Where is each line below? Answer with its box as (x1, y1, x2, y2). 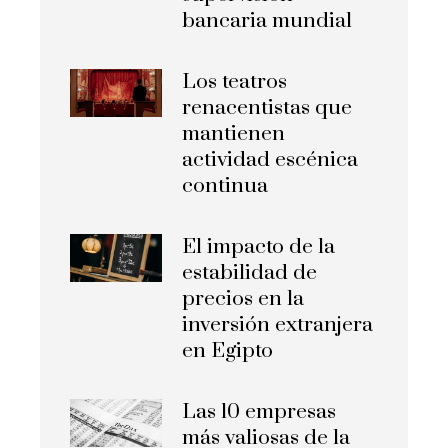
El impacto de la (182, 234, 336, 261)
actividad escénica (182, 147, 359, 174)
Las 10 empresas (182, 399, 337, 426)
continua (182, 173, 269, 200)
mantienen (182, 121, 286, 148)
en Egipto (182, 338, 274, 365)
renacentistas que (182, 95, 353, 122)
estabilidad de (182, 260, 318, 287)
